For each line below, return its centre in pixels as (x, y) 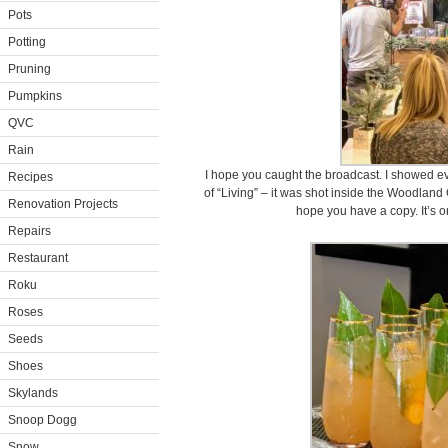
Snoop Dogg (42, 420)
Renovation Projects (63, 204)
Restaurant (38, 258)
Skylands (33, 393)
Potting (27, 42)
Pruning (29, 69)
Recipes (30, 177)
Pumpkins (35, 96)
